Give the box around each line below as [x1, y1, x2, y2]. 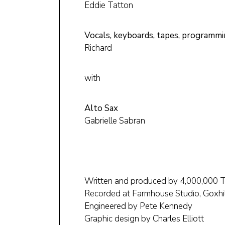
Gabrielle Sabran [84, 115, 145, 127]
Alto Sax [84, 102, 118, 114]
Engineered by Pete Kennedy [84, 200, 192, 212]
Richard [84, 42, 112, 54]
